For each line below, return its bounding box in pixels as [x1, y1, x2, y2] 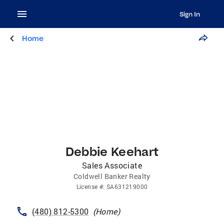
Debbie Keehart [65, 143, 159, 159]
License [76, 182, 98, 190]
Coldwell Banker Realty [73, 171, 150, 181]
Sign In [179, 10, 200, 18]
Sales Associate [82, 160, 142, 170]
